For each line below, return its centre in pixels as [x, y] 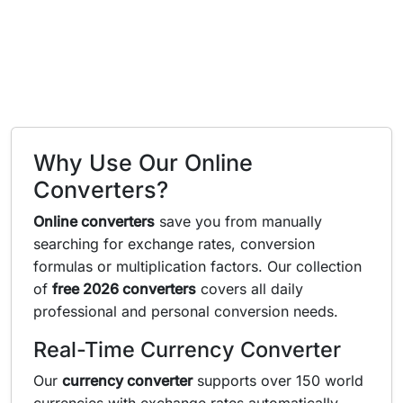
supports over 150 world [278, 381]
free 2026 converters [124, 289]
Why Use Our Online [143, 163]
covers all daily [250, 289]
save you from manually [238, 221]
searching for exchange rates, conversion [174, 244]
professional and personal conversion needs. [186, 311]
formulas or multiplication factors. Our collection [197, 266]
